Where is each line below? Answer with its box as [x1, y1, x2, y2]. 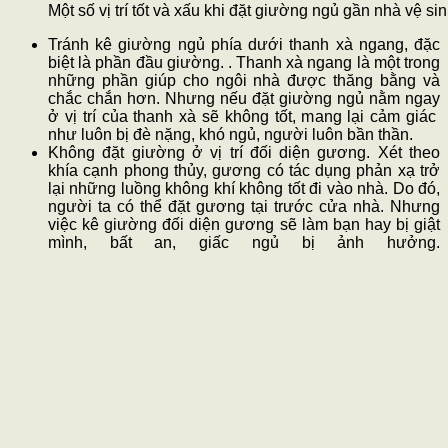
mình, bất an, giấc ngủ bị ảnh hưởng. [48, 234, 440, 252]
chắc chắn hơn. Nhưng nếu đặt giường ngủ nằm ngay [48, 90, 440, 108]
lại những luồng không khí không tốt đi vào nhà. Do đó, [48, 180, 440, 198]
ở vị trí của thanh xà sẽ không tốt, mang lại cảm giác [48, 108, 440, 126]
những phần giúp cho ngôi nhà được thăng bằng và [48, 72, 440, 90]
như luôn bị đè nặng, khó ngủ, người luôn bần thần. [48, 126, 413, 144]
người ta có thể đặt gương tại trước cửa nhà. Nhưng [48, 198, 440, 216]
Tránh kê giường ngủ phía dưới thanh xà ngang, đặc [48, 36, 440, 54]
